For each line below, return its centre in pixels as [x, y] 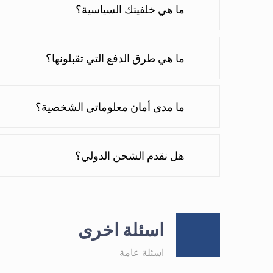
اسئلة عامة [141, 253]
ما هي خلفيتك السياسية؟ [130, 9]
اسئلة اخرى [121, 230]
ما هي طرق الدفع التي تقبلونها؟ [115, 58]
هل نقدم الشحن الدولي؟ [129, 156]
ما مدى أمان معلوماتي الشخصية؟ [110, 107]
